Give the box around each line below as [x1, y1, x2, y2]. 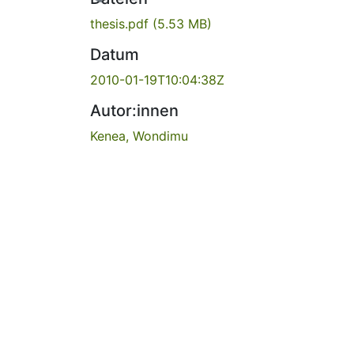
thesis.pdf [90, 15, 153, 32]
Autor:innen [90, 100, 179, 120]
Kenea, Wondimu [90, 127, 188, 144]
